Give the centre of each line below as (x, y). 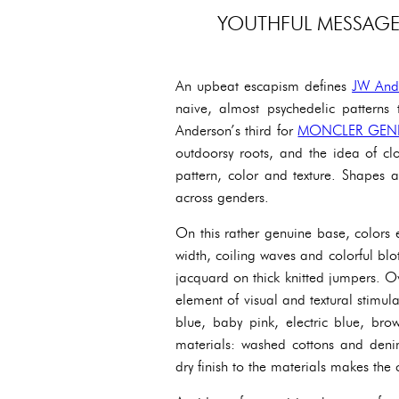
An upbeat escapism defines (264, 85)
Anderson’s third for (237, 130)
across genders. (222, 197)
